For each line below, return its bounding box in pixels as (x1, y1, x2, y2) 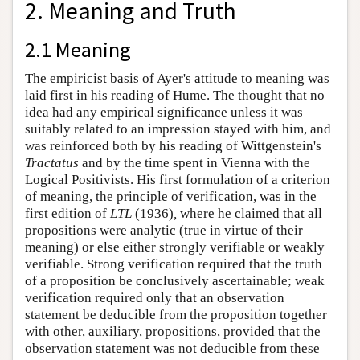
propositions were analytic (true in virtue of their (25, 222, 303, 238)
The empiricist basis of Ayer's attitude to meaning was (25, 70, 329, 86)
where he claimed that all (177, 205, 322, 221)
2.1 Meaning (25, 35, 131, 63)
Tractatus (25, 154, 79, 170)
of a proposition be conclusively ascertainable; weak (25, 272, 325, 288)
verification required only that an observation (25, 289, 284, 305)
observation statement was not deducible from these (25, 340, 320, 356)
